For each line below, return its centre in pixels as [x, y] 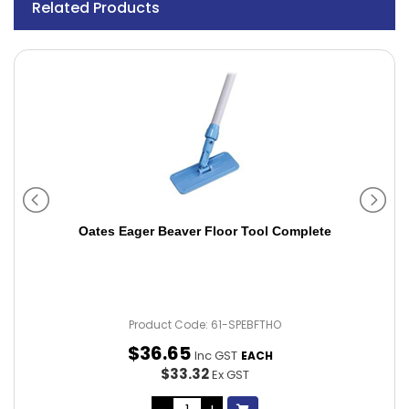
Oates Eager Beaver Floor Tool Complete [204, 231]
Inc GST [215, 356]
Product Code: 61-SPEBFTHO [204, 325]
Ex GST [230, 375]
